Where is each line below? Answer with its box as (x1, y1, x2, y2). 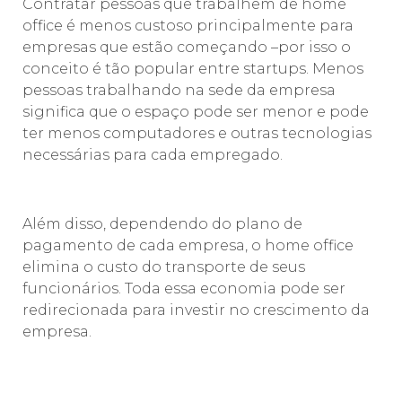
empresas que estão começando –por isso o (22, 39, 351, 57)
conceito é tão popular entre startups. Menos (22, 60, 363, 78)
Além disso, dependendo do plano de (22, 214, 302, 232)
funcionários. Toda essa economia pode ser (22, 279, 345, 297)
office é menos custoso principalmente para (22, 17, 354, 35)
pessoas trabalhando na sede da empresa (22, 82, 336, 100)
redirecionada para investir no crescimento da (22, 301, 370, 319)
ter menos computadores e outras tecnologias (22, 125, 371, 143)
